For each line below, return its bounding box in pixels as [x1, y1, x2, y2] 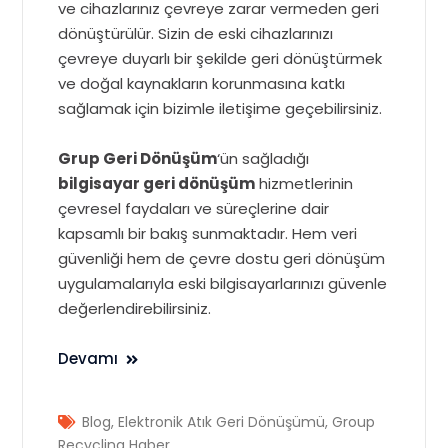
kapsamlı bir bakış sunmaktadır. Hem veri [58, 223, 358, 244]
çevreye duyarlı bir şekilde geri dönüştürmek [58, 48, 383, 69]
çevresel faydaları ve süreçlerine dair [58, 198, 330, 219]
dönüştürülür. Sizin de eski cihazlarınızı [58, 23, 334, 44]
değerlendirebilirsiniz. [58, 298, 212, 319]
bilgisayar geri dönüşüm [58, 173, 256, 194]
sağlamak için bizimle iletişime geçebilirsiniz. [58, 98, 383, 119]
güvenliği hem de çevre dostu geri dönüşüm [58, 248, 386, 269]
